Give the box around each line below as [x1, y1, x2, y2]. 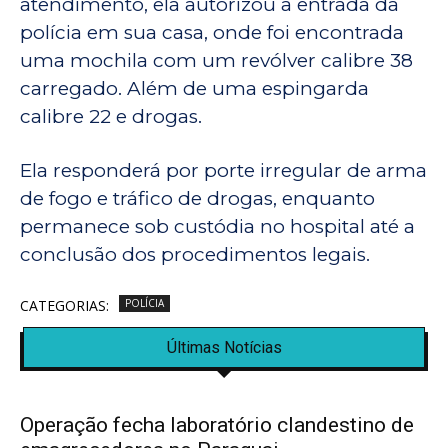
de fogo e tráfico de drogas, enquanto [20, 187, 375, 211]
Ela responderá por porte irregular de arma [20, 159, 427, 183]
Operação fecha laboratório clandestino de [20, 413, 414, 438]
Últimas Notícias [166, 338, 282, 358]
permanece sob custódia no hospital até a [20, 215, 415, 239]
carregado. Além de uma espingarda [20, 77, 369, 101]
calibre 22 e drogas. [20, 105, 202, 129]
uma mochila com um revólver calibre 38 [20, 49, 413, 73]
